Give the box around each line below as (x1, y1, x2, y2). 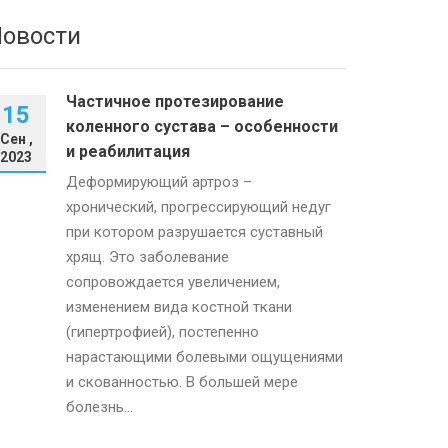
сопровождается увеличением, (66, 273, 280, 291)
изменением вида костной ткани (66, 298, 292, 316)
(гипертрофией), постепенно (66, 323, 259, 341)
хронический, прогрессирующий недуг (66, 198, 331, 216)
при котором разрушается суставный (66, 223, 323, 241)
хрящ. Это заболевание (66, 248, 229, 266)
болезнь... (66, 398, 133, 416)
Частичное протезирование (66, 92, 284, 111)
